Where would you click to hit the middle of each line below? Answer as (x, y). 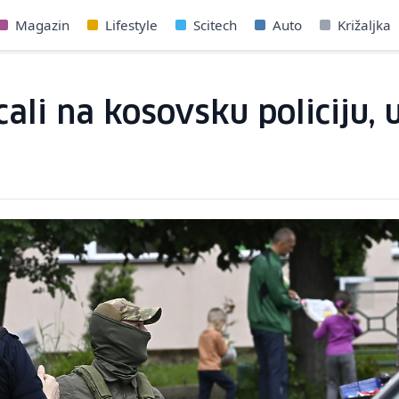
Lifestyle (131, 25)
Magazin (42, 25)
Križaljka (364, 25)
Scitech (215, 25)
